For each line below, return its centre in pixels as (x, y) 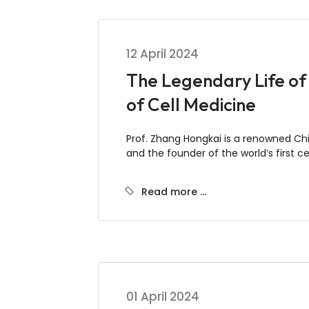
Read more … (174, 192)
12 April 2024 (162, 54)
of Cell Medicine (191, 104)
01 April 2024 (163, 297)
